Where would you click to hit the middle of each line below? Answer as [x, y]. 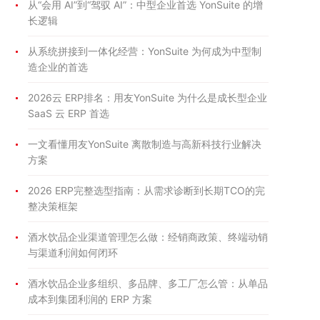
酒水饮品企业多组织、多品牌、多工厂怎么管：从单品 [148, 283]
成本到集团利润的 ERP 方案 [90, 299]
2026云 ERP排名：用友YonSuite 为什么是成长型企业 [147, 97]
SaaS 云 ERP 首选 [69, 113]
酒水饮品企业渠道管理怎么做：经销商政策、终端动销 [148, 237]
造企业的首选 [58, 67]
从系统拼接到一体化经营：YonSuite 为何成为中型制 [145, 51]
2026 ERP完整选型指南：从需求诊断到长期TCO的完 [146, 190]
